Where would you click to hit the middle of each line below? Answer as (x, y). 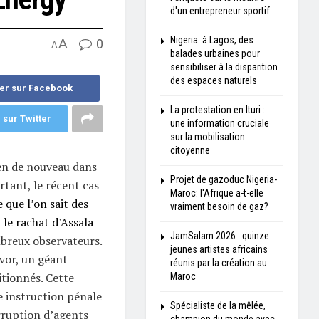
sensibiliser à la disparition (224, 67)
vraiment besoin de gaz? (219, 206)
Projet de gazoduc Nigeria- (223, 179)
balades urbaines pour (215, 53)
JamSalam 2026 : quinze (219, 236)
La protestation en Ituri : (217, 110)
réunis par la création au (218, 263)
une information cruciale (219, 123)
